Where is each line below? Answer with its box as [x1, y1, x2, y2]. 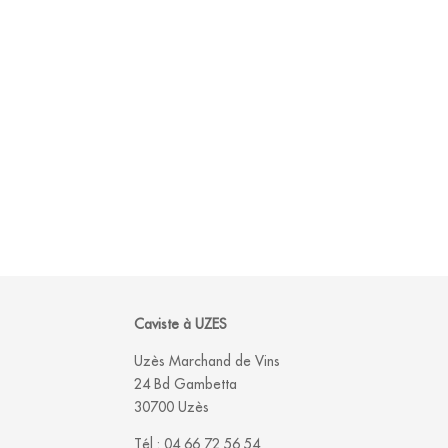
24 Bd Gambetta [134, 375, 238, 394]
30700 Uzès [134, 398, 210, 417]
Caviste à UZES [134, 315, 228, 334]
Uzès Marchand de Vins [134, 352, 281, 371]
